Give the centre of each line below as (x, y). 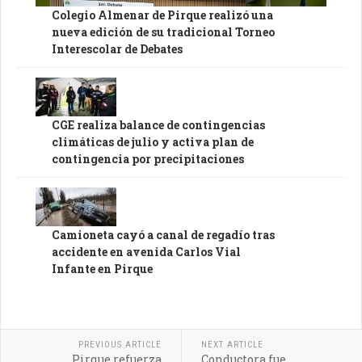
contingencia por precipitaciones (148, 158)
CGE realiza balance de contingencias (158, 124)
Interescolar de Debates (117, 48)
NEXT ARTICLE (232, 344)
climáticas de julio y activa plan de (153, 141)
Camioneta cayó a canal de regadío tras (163, 234)
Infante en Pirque (102, 268)
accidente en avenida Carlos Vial (146, 251)
